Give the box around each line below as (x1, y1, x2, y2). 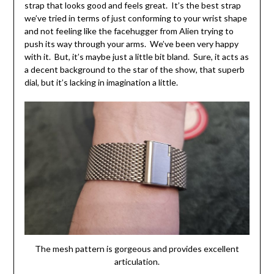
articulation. (114, 256, 160, 267)
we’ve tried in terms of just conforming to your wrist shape (24, 13, 247, 24)
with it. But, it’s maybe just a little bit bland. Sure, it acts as (24, 51, 249, 62)
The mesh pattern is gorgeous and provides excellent (35, 243, 239, 254)
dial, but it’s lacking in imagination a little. (24, 77, 178, 88)
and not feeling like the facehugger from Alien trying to (24, 26, 234, 37)
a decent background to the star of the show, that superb (24, 64, 245, 75)
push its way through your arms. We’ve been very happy (24, 39, 239, 50)
